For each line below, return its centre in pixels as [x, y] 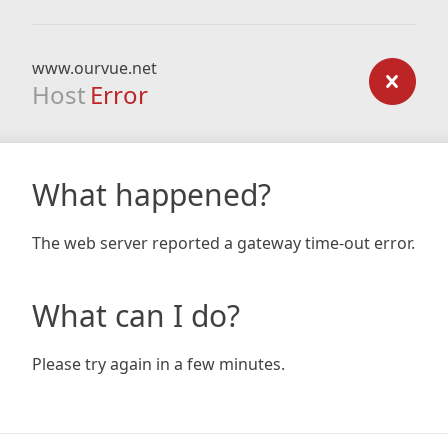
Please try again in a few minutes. [158, 364]
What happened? [151, 194]
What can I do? [136, 315]
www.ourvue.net [94, 68]
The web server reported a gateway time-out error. [223, 243]
